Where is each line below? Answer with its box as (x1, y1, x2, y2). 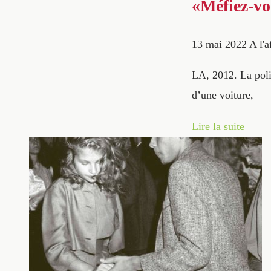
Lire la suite (192, 120, 244, 132)
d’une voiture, (192, 89, 253, 102)
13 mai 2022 (192, 38, 247, 50)
